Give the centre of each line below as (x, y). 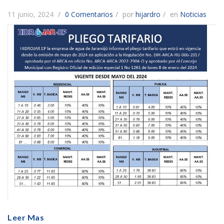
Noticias (193, 14)
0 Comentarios (89, 14)
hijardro (148, 14)
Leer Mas (26, 217)
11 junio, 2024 (31, 14)
